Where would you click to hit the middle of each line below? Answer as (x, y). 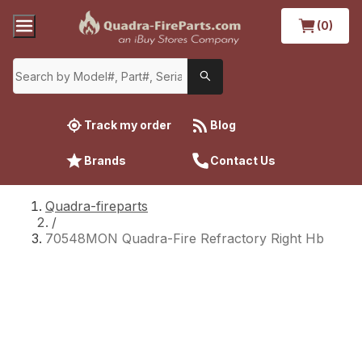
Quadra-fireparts (97, 206)
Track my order (128, 124)
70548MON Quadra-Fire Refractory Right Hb (185, 238)
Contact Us (243, 160)
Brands (105, 160)
